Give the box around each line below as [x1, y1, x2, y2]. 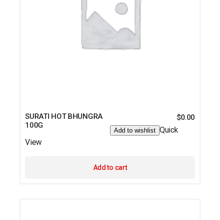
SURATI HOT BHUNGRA [25, 111, 103, 121]
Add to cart [93, 163, 127, 171]
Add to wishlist [113, 126, 156, 134]
